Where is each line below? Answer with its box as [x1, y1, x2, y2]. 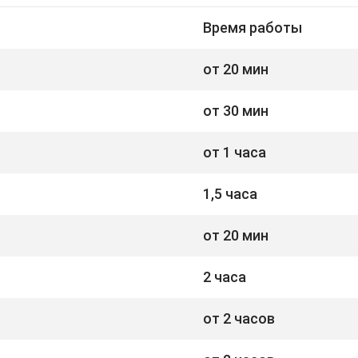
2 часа [203, 268, 246, 285]
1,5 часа [203, 185, 257, 202]
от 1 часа [203, 143, 266, 161]
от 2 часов [203, 309, 275, 327]
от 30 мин [203, 101, 268, 119]
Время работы [203, 18, 302, 36]
